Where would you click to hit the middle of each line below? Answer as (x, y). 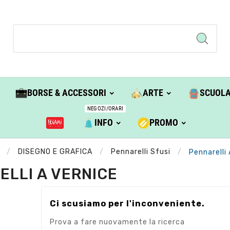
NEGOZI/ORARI (105, 109)
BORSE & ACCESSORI (66, 93)
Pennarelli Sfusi (140, 152)
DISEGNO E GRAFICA (55, 152)
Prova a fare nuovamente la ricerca (118, 222)
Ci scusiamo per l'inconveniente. (128, 203)
